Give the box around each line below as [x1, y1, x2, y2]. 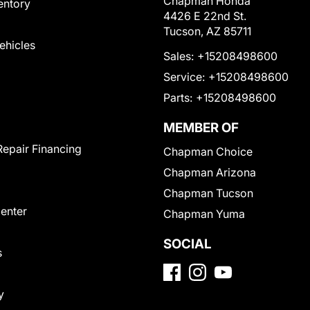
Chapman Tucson [163, 186, 253, 201]
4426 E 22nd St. [163, 9, 246, 24]
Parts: [163, 91, 192, 105]
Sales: [163, 49, 194, 64]
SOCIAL [163, 236, 212, 253]
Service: [163, 70, 205, 84]
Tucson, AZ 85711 [163, 24, 251, 39]
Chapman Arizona [163, 165, 256, 180]
